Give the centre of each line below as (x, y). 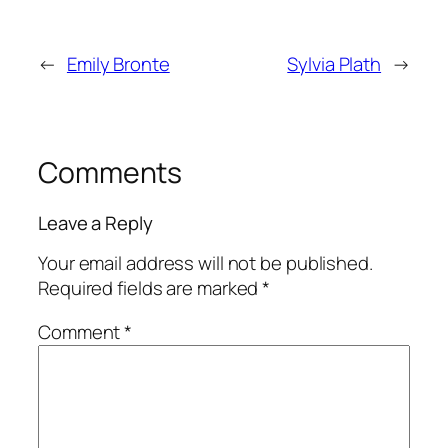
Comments (110, 173)
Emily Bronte (118, 64)
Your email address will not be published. (205, 263)
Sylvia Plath (334, 64)
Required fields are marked (150, 288)
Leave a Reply (95, 222)
